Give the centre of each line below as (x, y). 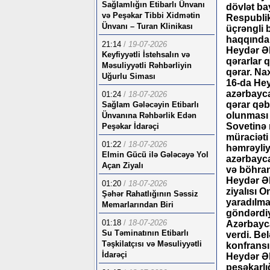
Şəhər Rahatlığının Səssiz (150, 194)
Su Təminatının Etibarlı (145, 233)
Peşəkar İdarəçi (130, 126)
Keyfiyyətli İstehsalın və (146, 55)
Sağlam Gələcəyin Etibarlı (150, 105)
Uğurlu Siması (129, 76)
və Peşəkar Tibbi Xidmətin (151, 15)
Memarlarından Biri (138, 205)
